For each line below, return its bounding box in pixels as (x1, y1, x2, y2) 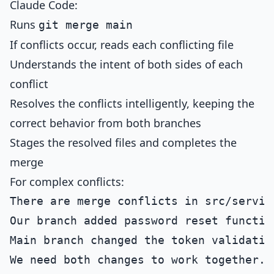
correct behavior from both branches (10, 116, 201, 130)
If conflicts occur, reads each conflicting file (10, 37, 234, 52)
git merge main (39, 18, 133, 31)
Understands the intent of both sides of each (10, 57, 243, 72)
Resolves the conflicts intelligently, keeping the (10, 96, 254, 111)
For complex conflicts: (10, 174, 124, 189)
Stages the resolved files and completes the (10, 135, 237, 150)
